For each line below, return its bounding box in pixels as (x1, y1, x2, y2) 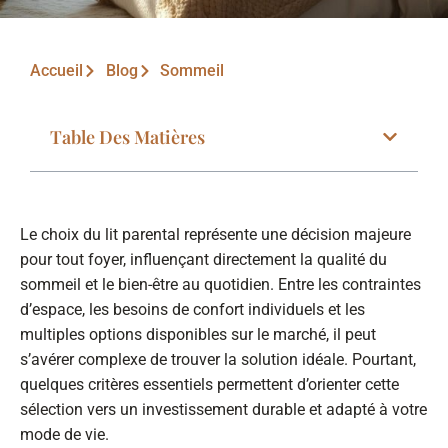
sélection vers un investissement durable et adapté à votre (20, 400, 427, 420)
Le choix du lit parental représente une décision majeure (20, 225, 411, 245)
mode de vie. (20, 425, 109, 445)
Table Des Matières (50, 125, 205, 150)
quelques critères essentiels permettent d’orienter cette (20, 375, 399, 395)
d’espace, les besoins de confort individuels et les (20, 300, 365, 320)
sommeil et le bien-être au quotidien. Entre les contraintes (20, 275, 421, 295)
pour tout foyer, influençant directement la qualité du (20, 250, 387, 270)
